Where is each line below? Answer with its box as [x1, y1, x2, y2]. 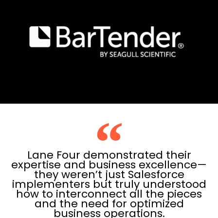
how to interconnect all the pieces [16, 186, 202, 201]
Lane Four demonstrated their [27, 147, 191, 163]
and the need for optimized [34, 196, 184, 211]
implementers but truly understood [12, 176, 206, 192]
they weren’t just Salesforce [34, 166, 184, 182]
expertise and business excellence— [11, 157, 207, 172]
